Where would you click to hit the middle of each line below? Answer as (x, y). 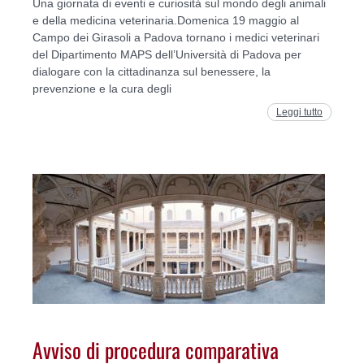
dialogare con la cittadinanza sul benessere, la (152, 71)
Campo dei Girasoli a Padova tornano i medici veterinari (176, 37)
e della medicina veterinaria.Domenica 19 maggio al (166, 20)
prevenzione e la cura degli (102, 88)
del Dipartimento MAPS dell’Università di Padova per (167, 54)
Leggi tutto (299, 112)
